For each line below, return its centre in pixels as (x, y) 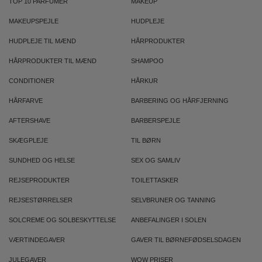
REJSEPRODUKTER (39, 180)
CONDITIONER (32, 81)
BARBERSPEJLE (156, 120)
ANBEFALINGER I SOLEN (169, 220)
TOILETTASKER (155, 180)
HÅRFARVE (26, 101)
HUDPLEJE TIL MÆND (42, 41)
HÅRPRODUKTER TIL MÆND (53, 61)
